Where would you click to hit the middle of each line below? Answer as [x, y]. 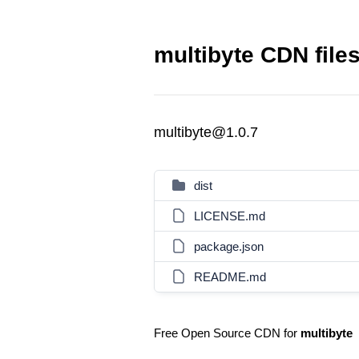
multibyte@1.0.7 [206, 132]
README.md [230, 277]
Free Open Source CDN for [227, 333]
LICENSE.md [230, 216]
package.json [229, 246]
